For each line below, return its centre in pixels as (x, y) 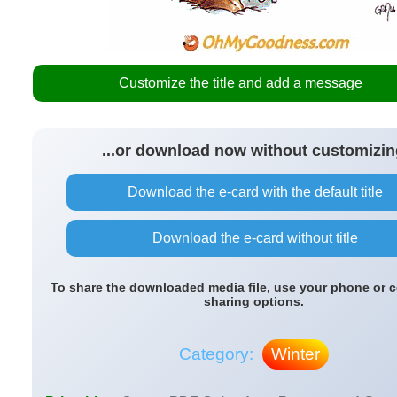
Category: (218, 354)
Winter (295, 354)
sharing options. (253, 301)
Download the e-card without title (253, 238)
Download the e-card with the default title (253, 192)
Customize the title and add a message (240, 83)
